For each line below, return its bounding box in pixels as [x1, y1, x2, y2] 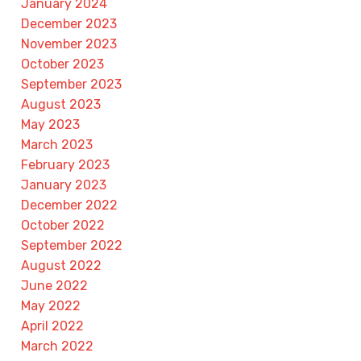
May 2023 [21, 116, 80, 132]
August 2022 [21, 257, 102, 273]
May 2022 [21, 297, 81, 313]
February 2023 [21, 156, 110, 172]
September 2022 [21, 237, 122, 253]
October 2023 [21, 56, 104, 72]
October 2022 [21, 217, 105, 233]
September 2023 [21, 76, 122, 92]
